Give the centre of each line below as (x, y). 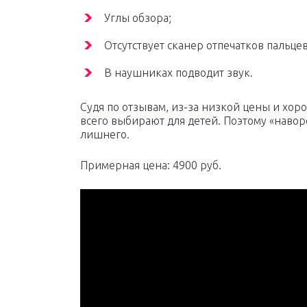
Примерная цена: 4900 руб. (151, 165)
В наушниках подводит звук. (179, 73)
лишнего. (105, 135)
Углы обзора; (138, 18)
